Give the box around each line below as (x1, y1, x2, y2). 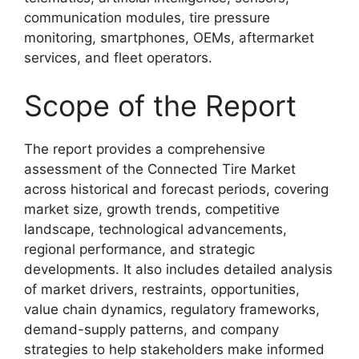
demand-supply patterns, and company (24, 321, 279, 337)
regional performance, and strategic (24, 240, 255, 257)
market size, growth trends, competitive (24, 200, 280, 217)
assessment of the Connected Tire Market (24, 160, 296, 177)
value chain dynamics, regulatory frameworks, (24, 301, 320, 317)
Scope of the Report (24, 87, 296, 123)
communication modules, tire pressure (24, 10, 270, 26)
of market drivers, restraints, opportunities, (24, 280, 300, 297)
